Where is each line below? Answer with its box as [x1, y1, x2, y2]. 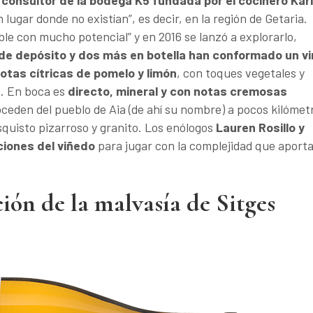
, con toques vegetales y [177, 65, 305, 80]
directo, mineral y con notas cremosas [68, 83, 287, 99]
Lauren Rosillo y [216, 119, 305, 135]
